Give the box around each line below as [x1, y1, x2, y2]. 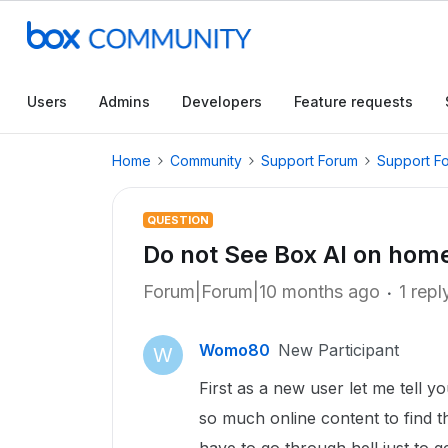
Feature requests [294, 93, 413, 110]
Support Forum [261, 152, 358, 169]
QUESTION [147, 213, 209, 227]
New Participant [278, 340, 399, 360]
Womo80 [199, 340, 270, 360]
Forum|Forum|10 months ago [143, 281, 380, 302]
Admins [99, 93, 150, 110]
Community [170, 152, 242, 169]
